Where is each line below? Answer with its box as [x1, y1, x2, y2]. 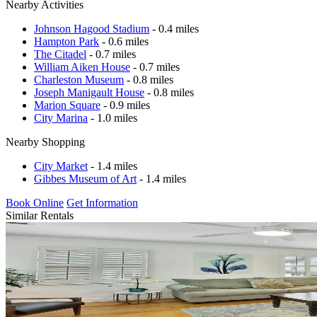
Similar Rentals [6, 209, 74, 221]
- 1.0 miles [88, 111, 137, 124]
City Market [34, 159, 88, 172]
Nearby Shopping [6, 135, 85, 148]
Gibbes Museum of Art [34, 172, 137, 185]
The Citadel [34, 47, 86, 60]
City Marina [34, 111, 88, 124]
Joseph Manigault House [34, 86, 144, 98]
